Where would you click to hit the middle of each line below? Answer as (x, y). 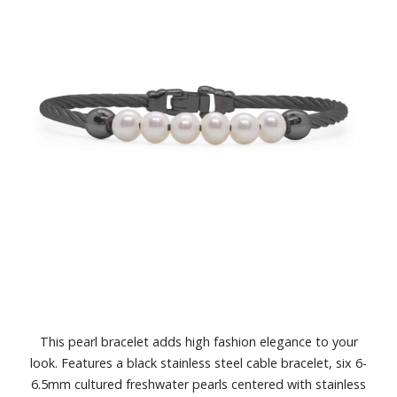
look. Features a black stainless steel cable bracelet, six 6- (198, 363)
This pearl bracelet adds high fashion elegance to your (198, 342)
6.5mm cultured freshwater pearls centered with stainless (198, 384)
